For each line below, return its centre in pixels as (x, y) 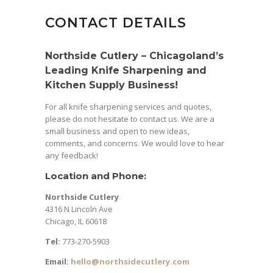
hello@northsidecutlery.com (130, 261)
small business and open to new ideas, (117, 131)
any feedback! (72, 155)
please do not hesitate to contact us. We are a (130, 119)
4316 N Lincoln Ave (79, 209)
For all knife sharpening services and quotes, (128, 107)
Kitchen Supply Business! (112, 85)
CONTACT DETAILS (116, 23)
